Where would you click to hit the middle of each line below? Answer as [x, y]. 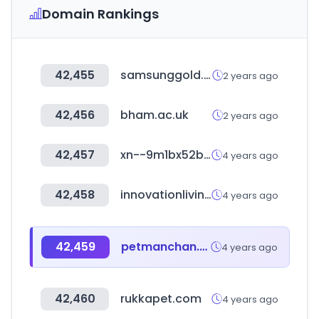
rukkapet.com [161, 299]
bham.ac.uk [155, 115]
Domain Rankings [100, 14]
